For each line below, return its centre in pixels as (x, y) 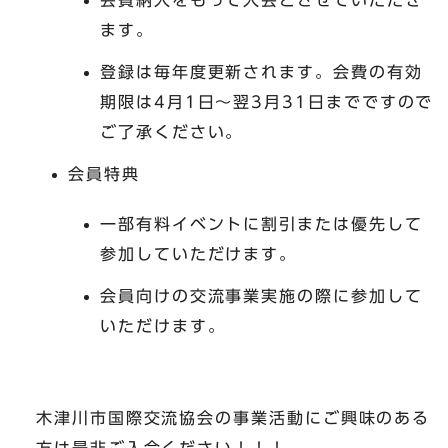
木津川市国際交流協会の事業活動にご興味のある (233, 417)
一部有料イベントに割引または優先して (261, 223)
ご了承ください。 (172, 131)
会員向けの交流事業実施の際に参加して (261, 295)
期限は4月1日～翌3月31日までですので (267, 101)
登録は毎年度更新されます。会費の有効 (261, 71)
